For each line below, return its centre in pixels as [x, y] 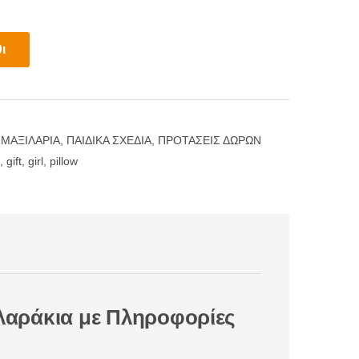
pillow [64, 161]
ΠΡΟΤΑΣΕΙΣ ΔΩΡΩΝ [210, 141]
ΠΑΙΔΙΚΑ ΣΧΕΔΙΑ [109, 141]
